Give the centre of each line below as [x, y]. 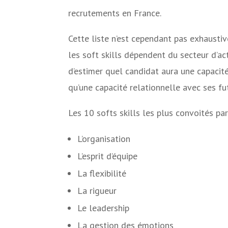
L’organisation [104, 139]
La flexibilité [102, 174]
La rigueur [97, 191]
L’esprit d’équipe [108, 156]
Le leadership [104, 208]
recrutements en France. [115, 13]
